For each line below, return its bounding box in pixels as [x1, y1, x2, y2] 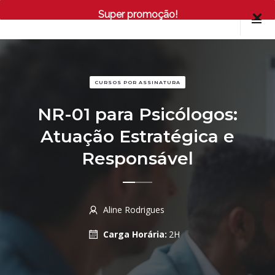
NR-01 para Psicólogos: [37, 104, 238, 125]
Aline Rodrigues [103, 204, 165, 215]
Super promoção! [98, 9, 177, 20]
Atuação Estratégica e [41, 126, 234, 147]
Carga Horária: [103, 228, 167, 240]
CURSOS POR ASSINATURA [95, 79, 180, 85]
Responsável [82, 148, 193, 169]
